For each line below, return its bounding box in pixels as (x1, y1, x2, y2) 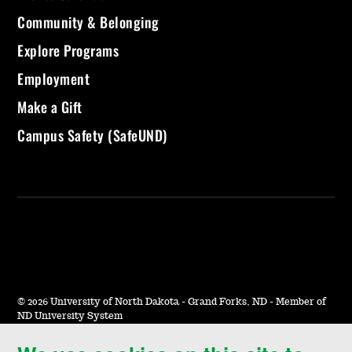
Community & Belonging (17, 12, 159, 33)
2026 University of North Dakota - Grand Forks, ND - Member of (25, 296, 327, 306)
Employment (17, 68, 90, 90)
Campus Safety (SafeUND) (17, 125, 167, 146)
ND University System (17, 310, 123, 321)
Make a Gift (17, 97, 82, 118)
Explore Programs (17, 40, 119, 61)
